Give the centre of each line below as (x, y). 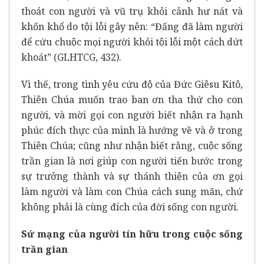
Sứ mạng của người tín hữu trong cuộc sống (132, 234)
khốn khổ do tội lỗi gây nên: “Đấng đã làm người (132, 27)
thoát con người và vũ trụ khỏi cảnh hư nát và (132, 11)
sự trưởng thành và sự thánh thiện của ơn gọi (132, 176)
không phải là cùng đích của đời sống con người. (130, 207)
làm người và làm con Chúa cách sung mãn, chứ (132, 192)
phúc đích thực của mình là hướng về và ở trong (132, 131)
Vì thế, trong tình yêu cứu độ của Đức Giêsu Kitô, (132, 85)
